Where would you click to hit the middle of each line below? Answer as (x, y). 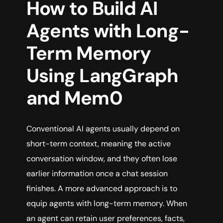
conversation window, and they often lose (102, 159)
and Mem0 (74, 98)
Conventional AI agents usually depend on (103, 129)
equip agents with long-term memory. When (107, 204)
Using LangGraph (102, 76)
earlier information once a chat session (97, 174)
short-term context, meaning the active (99, 144)
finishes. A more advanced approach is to (102, 189)
